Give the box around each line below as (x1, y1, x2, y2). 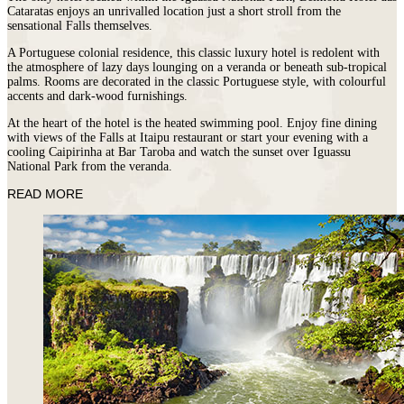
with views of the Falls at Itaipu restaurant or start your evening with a (7, 130, 368, 144)
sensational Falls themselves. (7, 18, 152, 32)
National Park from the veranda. (7, 159, 172, 173)
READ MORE (7, 186, 83, 201)
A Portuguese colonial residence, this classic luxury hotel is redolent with (7, 45, 380, 60)
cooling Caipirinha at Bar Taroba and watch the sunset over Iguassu (7, 144, 351, 159)
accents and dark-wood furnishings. (7, 88, 188, 103)
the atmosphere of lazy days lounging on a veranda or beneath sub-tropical (7, 60, 387, 74)
